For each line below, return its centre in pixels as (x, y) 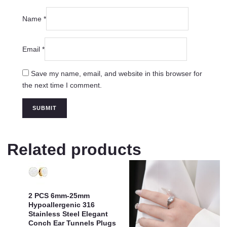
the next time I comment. (62, 85)
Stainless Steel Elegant (68, 214)
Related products (74, 149)
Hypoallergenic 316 (62, 205)
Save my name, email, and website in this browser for (116, 73)
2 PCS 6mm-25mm (59, 196)
